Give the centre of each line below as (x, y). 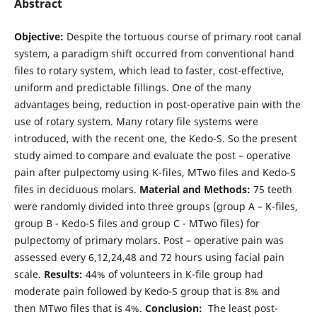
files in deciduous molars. (76, 189)
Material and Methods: (195, 189)
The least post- (240, 308)
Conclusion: (173, 308)
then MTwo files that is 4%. (79, 308)
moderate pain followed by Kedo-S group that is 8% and (147, 291)
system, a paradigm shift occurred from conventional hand (154, 53)
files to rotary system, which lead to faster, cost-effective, (149, 70)
